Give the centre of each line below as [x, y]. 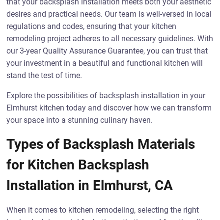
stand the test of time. [44, 75]
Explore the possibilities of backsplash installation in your [106, 96]
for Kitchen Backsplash [78, 165]
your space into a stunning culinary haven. [80, 120]
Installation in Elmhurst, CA [90, 185]
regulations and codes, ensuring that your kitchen [92, 26]
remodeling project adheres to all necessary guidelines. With [110, 39]
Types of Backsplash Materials [101, 144]
